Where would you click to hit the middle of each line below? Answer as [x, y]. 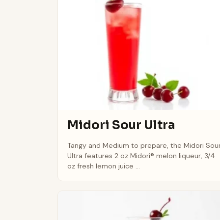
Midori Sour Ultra [122, 125]
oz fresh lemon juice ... [104, 166]
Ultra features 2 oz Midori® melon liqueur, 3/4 [141, 155]
